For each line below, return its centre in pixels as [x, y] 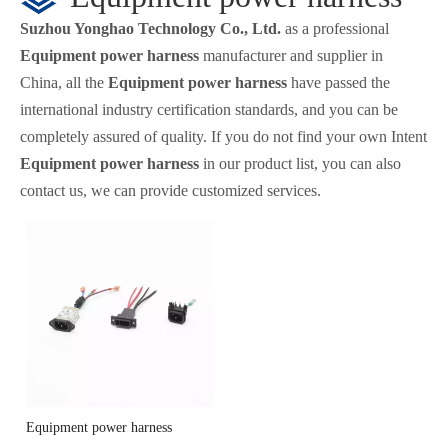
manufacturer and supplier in [291, 55]
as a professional [335, 28]
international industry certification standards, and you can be [209, 109]
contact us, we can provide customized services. [170, 190]
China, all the [64, 82]
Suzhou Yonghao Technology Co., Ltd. [150, 28]
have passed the [338, 82]
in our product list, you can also [300, 163]
